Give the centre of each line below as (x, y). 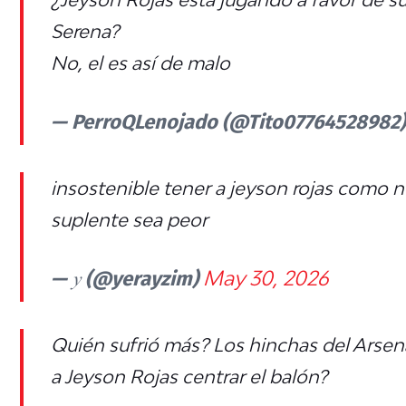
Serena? (85, 30)
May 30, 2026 (266, 277)
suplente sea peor (129, 219)
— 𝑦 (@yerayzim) (127, 277)
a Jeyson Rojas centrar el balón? (189, 376)
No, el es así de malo (140, 62)
